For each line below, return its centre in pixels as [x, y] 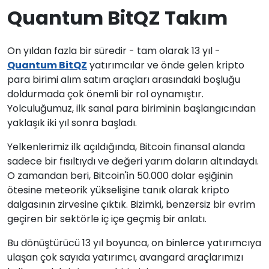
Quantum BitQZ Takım [117, 18]
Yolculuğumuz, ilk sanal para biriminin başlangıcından [131, 108]
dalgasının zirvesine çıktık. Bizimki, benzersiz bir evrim [131, 204]
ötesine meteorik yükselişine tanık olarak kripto [118, 190]
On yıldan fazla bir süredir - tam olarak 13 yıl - [114, 51]
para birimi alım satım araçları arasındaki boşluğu [124, 80]
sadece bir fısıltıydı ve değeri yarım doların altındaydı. [133, 161]
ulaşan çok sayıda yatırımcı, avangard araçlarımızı [125, 257]
